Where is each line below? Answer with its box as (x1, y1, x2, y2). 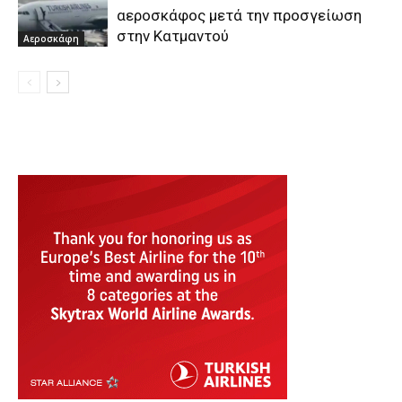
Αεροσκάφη (23, 31, 79, 45)
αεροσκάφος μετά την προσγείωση (117, 6, 362, 25)
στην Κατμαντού (117, 27, 229, 46)
